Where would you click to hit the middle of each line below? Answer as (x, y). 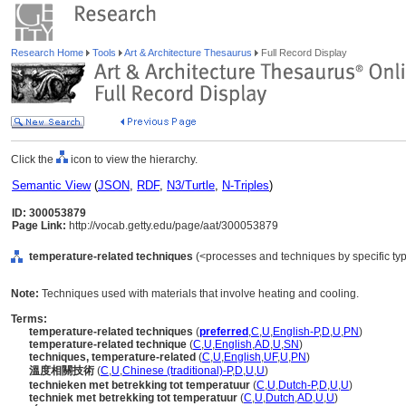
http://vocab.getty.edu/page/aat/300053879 (172, 226)
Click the (34, 159)
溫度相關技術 (62, 371)
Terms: (29, 319)
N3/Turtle (191, 185)
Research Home (48, 53)
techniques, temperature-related (112, 357)
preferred (224, 332)
